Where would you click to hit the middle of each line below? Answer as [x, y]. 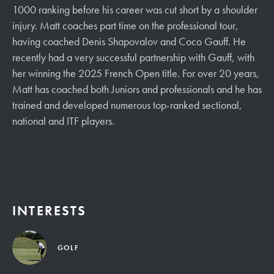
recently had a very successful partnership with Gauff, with [133, 57]
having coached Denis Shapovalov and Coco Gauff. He [129, 41]
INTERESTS [49, 211]
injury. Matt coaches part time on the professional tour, [125, 25]
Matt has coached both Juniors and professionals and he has [137, 89]
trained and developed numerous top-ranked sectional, [127, 105]
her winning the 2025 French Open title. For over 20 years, [136, 73]
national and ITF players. [63, 121]
